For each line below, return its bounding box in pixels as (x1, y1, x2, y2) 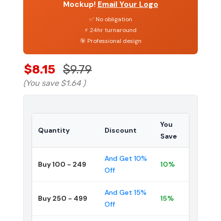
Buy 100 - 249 (38, 159, 86, 169)
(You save (23, 78, 59, 88)
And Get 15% (105, 187, 147, 197)
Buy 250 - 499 (38, 193, 87, 203)
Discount (105, 125, 137, 135)
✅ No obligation (89, 15, 132, 23)
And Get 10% (105, 153, 147, 163)
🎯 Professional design (79, 37, 142, 45)
